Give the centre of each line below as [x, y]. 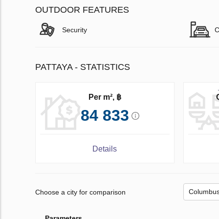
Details [105, 149]
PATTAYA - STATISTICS [83, 67]
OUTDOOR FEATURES [82, 10]
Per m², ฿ [105, 97]
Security [75, 30]
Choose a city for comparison [80, 192]
